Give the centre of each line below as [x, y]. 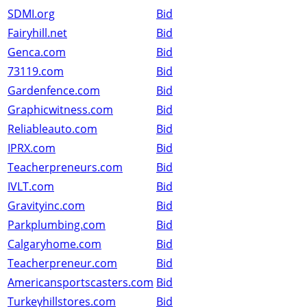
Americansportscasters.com [81, 283]
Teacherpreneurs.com [65, 168]
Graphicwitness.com [60, 110]
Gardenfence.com [54, 91]
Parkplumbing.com [57, 225]
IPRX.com [32, 148]
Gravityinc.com [46, 206]
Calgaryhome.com [54, 244]
